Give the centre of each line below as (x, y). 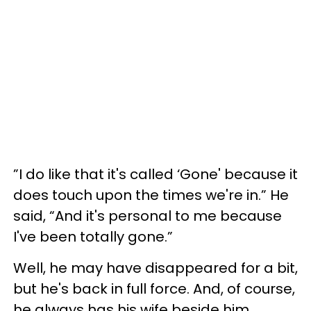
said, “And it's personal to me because (148, 216)
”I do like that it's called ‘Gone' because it (155, 174)
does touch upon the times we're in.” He (151, 195)
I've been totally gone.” (93, 236)
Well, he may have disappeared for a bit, (155, 268)
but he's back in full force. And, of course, (154, 288)
